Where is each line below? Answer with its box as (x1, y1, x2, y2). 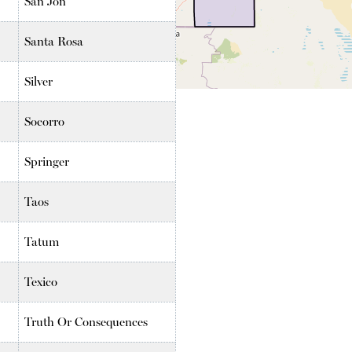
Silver (24, 73, 53, 89)
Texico (24, 273, 58, 289)
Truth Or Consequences (24, 313, 148, 329)
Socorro (24, 113, 65, 129)
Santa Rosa (24, 33, 84, 49)
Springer (24, 153, 70, 169)
